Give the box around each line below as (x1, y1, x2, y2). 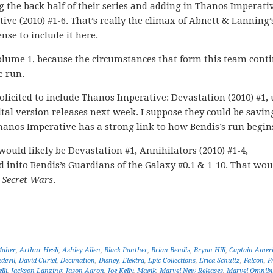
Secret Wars (2, 174, 53, 185)
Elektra (122, 257, 144, 264)
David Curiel (19, 257, 57, 264)
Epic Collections (148, 257, 196, 264)
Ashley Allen (62, 246, 101, 254)
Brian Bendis (151, 246, 190, 254)
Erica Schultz (199, 257, 240, 264)
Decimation (60, 257, 95, 264)
